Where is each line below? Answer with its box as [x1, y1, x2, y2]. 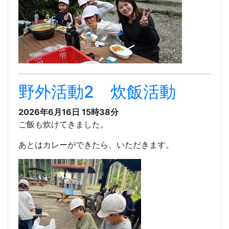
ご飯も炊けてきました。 [18, 119, 108, 130]
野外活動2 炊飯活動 [18, 82, 176, 102]
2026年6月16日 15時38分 [18, 107, 119, 118]
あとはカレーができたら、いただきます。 [18, 140, 174, 150]
